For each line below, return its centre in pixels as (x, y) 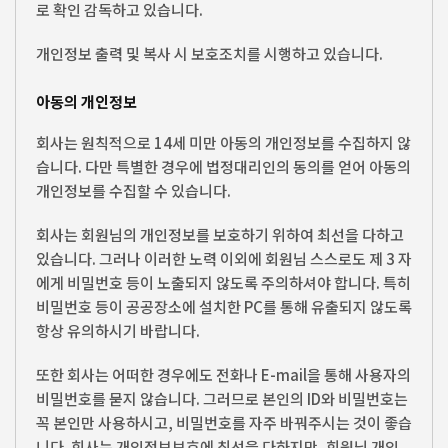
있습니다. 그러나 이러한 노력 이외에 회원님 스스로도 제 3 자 (224, 258)
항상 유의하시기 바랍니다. (118, 330)
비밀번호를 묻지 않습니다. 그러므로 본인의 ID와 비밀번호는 (222, 398)
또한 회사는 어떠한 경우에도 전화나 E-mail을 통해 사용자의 (223, 374)
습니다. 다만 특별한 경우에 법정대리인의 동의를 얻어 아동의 (223, 166)
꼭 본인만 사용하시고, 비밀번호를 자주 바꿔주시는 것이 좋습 (224, 422)
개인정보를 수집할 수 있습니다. (133, 190)
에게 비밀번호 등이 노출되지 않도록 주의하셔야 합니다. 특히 (223, 282)
